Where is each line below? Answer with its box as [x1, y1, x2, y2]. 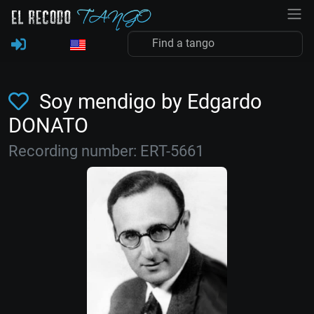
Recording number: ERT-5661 [8, 142, 204, 160]
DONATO [8, 114, 88, 137]
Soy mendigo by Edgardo [34, 90, 262, 114]
